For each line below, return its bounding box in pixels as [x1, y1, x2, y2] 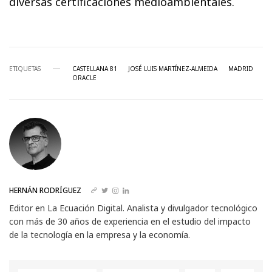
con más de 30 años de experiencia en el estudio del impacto [9, 215, 251, 227]
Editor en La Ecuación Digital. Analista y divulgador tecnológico [9, 202, 258, 214]
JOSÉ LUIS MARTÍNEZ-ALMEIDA [128, 64, 217, 73]
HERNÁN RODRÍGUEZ [9, 185, 81, 195]
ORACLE [72, 73, 97, 82]
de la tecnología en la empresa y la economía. [9, 228, 191, 240]
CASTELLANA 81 [72, 64, 117, 73]
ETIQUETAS [9, 64, 41, 73]
